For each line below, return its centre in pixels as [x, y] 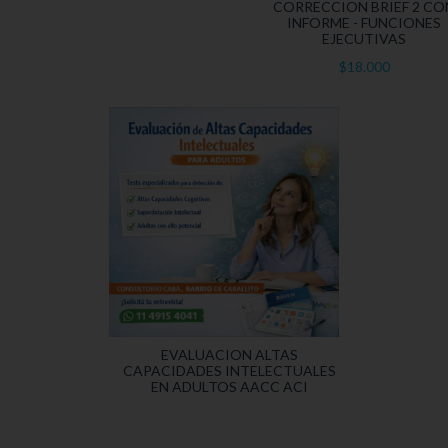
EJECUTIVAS [364, 38]
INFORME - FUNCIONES [364, 22]
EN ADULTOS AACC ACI [229, 386]
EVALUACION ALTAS [229, 354]
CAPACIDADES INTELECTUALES [229, 370]
